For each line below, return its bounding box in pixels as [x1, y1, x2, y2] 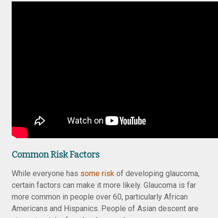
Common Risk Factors [12, 149, 99, 160]
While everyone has [12, 169, 80, 178]
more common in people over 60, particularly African [12, 192, 188, 201]
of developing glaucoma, [114, 169, 200, 178]
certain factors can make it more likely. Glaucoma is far [12, 181, 196, 190]
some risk [80, 169, 114, 178]
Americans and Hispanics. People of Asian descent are [12, 204, 199, 213]
